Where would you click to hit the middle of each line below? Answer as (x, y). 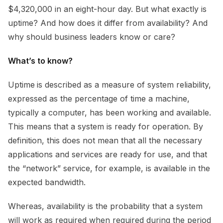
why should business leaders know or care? (92, 37)
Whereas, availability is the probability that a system (105, 206)
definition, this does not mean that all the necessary (105, 140)
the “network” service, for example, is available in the (109, 168)
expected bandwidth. (47, 182)
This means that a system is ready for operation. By (106, 126)
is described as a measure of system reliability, (124, 84)
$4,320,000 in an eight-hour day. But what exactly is (107, 9)
